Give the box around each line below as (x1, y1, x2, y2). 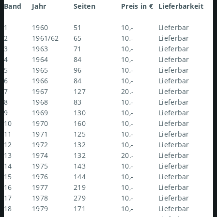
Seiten (74, 1, 95, 11)
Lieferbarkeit (158, 1, 203, 11)
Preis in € (121, 1, 153, 11)
